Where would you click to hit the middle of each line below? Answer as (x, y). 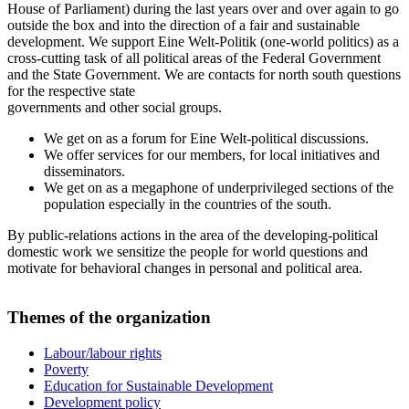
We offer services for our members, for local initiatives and (212, 154)
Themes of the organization (109, 318)
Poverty (66, 370)
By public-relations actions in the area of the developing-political (193, 235)
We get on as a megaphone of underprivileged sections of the (219, 187)
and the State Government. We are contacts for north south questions (204, 74)
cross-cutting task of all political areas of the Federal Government (194, 58)
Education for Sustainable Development (158, 386)
